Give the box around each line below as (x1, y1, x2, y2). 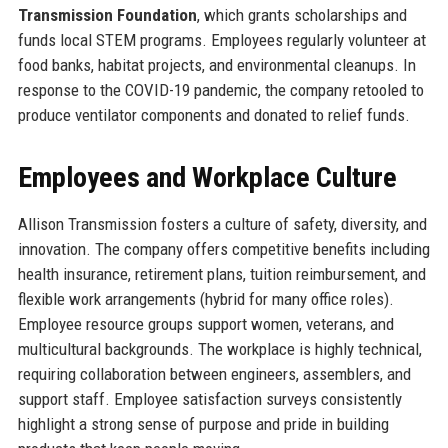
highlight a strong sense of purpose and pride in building (17, 413, 389, 434)
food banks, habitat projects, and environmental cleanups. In (17, 54, 416, 75)
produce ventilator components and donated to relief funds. (17, 104, 410, 125)
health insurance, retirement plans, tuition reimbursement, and (17, 263, 426, 284)
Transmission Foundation (17, 4, 197, 25)
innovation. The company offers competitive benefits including (17, 238, 430, 259)
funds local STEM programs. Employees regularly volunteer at (17, 29, 426, 50)
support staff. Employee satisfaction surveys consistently (17, 388, 402, 409)
